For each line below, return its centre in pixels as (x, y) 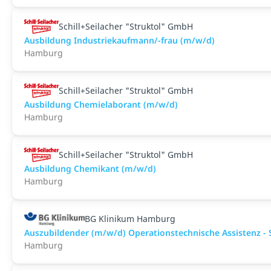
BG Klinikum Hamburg (130, 219)
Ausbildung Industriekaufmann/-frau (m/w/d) (119, 40)
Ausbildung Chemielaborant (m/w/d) (101, 104)
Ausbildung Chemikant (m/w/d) (90, 168)
